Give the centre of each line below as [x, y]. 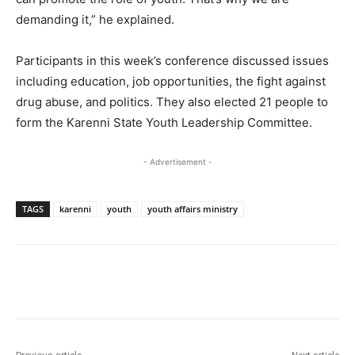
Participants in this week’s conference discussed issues [172, 60]
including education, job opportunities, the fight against [171, 81]
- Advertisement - [177, 161]
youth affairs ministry [193, 208]
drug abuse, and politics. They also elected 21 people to [172, 101]
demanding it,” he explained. [95, 19]
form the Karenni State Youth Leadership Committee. [164, 122]
